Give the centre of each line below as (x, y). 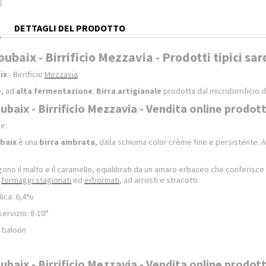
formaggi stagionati (36, 180)
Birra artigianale (129, 91)
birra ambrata (67, 142)
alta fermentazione (54, 91)
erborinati (102, 180)
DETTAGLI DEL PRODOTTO (70, 28)
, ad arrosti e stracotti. (159, 180)
